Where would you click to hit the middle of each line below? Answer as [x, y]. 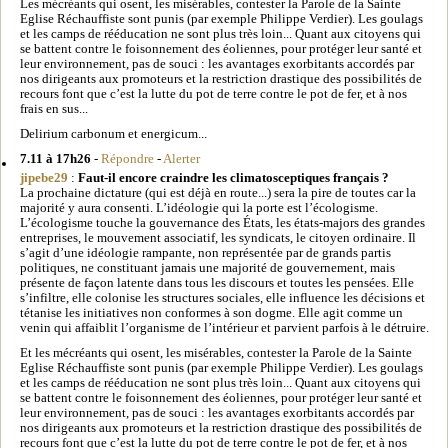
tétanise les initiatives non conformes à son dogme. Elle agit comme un [211, 312]
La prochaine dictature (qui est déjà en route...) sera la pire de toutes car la [218, 192]
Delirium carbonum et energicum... [113, 133]
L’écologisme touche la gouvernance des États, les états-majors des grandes [222, 222]
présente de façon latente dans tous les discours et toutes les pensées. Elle [217, 282]
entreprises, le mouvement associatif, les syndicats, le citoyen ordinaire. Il [218, 237]
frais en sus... [54, 108]
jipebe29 [44, 177]
